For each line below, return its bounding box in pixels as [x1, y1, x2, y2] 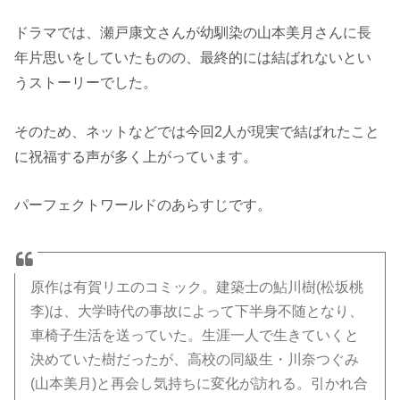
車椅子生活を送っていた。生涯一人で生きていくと [30, 328, 360, 344]
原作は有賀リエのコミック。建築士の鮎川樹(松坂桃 [30, 279, 364, 296]
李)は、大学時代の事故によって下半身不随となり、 [30, 304, 364, 320]
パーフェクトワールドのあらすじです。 [14, 196, 272, 213]
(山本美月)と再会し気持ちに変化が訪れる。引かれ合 [30, 376, 369, 392]
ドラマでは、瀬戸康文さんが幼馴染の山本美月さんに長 [14, 24, 372, 41]
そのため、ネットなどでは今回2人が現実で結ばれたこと [14, 122, 380, 139]
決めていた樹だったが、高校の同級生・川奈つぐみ [30, 352, 360, 368]
